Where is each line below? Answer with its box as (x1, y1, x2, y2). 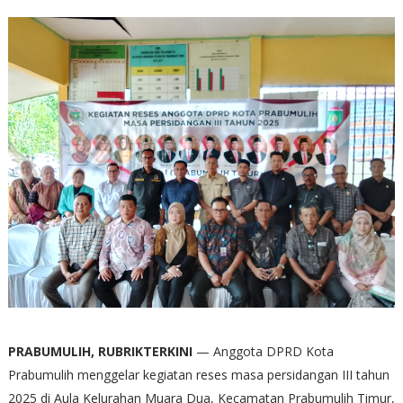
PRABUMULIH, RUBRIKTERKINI (7, 342, 193, 360)
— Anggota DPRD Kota (192, 342, 334, 360)
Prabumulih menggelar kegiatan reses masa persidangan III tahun (7, 365, 390, 383)
